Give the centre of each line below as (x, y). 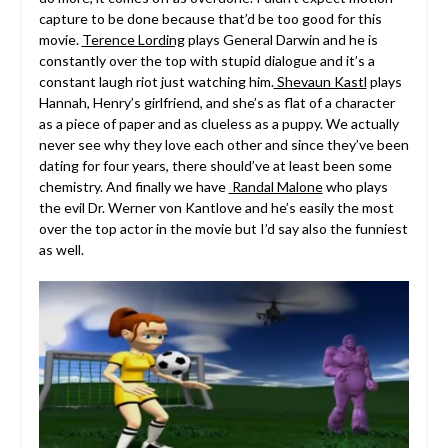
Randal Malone (275, 186)
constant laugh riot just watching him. (156, 81)
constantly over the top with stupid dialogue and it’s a (206, 60)
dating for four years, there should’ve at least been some (215, 165)
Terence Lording (133, 39)
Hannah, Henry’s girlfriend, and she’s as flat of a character (216, 102)
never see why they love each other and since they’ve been (223, 144)
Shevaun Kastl (320, 81)
